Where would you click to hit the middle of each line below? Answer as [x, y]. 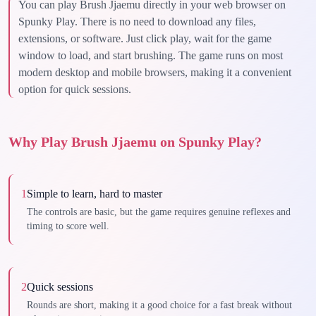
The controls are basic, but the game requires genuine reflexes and [159, 212]
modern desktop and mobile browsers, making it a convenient [155, 72]
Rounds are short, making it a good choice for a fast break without [159, 305]
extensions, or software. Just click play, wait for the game [145, 38]
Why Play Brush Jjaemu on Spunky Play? [135, 142]
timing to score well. [68, 226]
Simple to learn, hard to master [95, 194]
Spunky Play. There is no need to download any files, [137, 22]
